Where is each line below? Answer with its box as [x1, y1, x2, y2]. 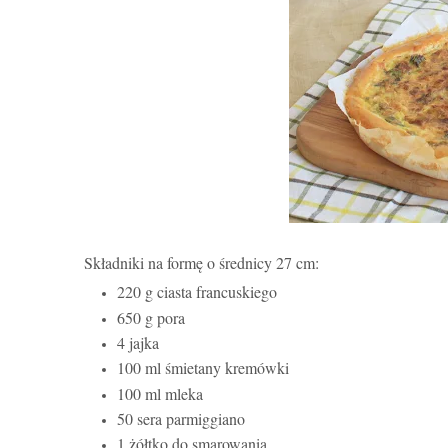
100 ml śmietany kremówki [117, 357, 289, 379]
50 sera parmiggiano [117, 407, 245, 429]
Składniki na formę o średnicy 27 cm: [84, 251, 319, 273]
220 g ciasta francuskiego [117, 281, 277, 303]
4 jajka [117, 331, 159, 353]
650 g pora [117, 306, 185, 328]
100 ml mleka [117, 382, 203, 404]
